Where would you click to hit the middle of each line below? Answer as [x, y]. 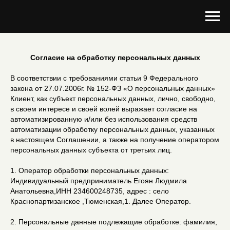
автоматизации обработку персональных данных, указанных [112, 129]
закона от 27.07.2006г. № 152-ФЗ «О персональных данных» [113, 88]
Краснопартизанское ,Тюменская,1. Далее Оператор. [101, 201]
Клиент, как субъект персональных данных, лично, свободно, [113, 99]
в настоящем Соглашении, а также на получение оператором [115, 140]
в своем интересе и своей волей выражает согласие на [104, 109]
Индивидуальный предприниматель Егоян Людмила [99, 181]
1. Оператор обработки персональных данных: [90, 170]
